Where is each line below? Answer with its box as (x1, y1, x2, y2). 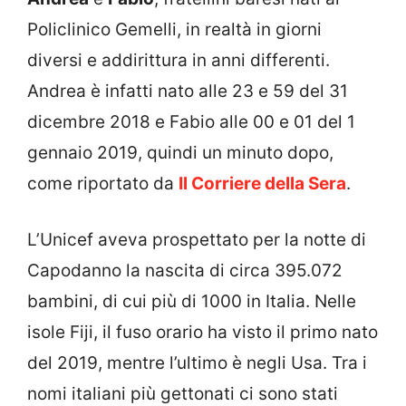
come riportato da (27, 172, 179, 194)
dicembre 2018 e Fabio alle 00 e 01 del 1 (27, 111, 355, 132)
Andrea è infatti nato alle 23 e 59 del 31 (27, 80, 348, 101)
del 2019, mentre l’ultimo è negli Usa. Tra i (27, 353, 367, 374)
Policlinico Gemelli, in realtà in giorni (27, 18, 322, 40)
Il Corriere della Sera (179, 172, 346, 194)
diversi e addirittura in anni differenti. (27, 49, 330, 71)
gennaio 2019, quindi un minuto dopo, (27, 141, 333, 163)
